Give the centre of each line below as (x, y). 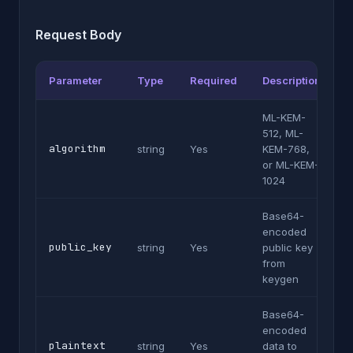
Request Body (78, 35)
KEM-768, (286, 149)
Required (214, 80)
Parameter (75, 80)
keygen (281, 279)
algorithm (77, 149)
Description (292, 80)
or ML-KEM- (291, 165)
